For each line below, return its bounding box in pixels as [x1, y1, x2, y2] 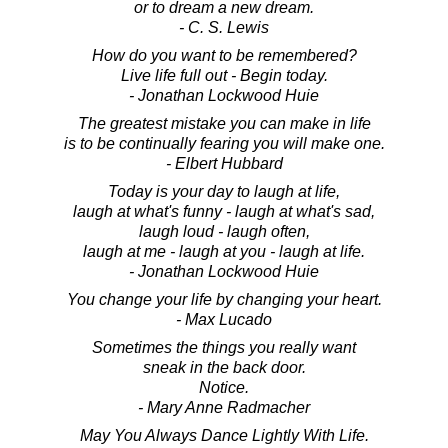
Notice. [199, 378, 249, 396]
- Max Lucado [176, 310, 272, 328]
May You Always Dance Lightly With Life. [79, 426, 369, 444]
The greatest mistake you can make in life [77, 114, 371, 132]
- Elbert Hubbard [165, 154, 283, 172]
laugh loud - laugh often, [138, 222, 310, 240]
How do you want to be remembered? [91, 46, 357, 64]
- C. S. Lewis [179, 18, 269, 36]
